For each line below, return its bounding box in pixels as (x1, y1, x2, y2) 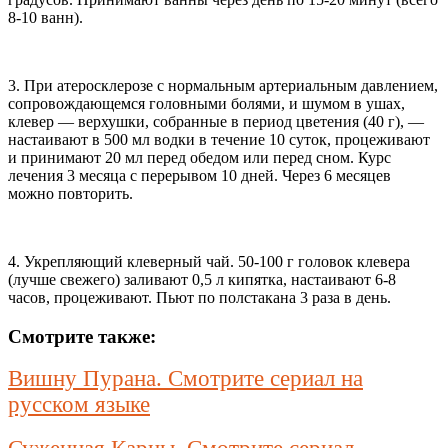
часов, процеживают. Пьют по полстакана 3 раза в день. (8, 288, 391, 306)
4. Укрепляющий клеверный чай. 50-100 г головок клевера (8, 252, 410, 270)
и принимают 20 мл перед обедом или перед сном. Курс (8, 148, 391, 166)
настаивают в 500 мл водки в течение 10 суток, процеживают (8, 130, 430, 148)
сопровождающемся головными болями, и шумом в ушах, (8, 94, 405, 112)
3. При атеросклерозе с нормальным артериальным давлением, (8, 76, 438, 94)
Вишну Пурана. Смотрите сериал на (8, 366, 363, 392)
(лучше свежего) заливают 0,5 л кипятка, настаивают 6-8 (8, 270, 396, 288)
